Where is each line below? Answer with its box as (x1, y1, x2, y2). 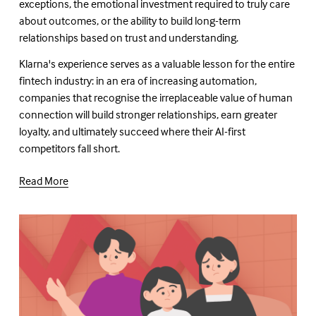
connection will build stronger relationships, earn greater (18, 107, 277, 121)
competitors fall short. (18, 140, 120, 155)
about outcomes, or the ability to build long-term (18, 13, 241, 28)
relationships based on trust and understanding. (18, 30, 238, 44)
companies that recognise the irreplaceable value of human (18, 90, 293, 104)
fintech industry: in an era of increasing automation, (18, 73, 257, 87)
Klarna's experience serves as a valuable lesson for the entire (18, 56, 295, 71)
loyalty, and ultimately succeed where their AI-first (18, 123, 245, 138)
